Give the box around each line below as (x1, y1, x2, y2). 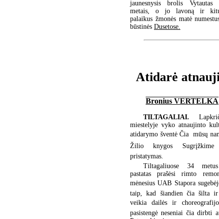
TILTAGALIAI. (143, 113, 199, 121)
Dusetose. (154, 22, 180, 30)
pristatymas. (130, 153, 163, 160)
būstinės (130, 22, 154, 30)
